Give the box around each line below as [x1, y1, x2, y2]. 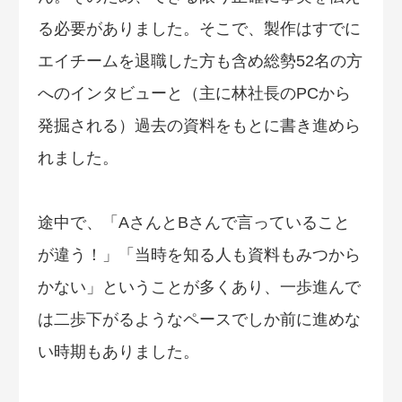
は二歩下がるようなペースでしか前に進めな [38, 310, 361, 328]
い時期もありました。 [38, 342, 199, 361]
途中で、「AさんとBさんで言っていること [38, 213, 350, 232]
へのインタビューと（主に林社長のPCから [38, 83, 351, 102]
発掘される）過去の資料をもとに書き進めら [38, 116, 361, 135]
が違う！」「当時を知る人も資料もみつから [38, 245, 361, 264]
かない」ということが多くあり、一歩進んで [38, 277, 361, 296]
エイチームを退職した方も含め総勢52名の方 [38, 51, 363, 70]
